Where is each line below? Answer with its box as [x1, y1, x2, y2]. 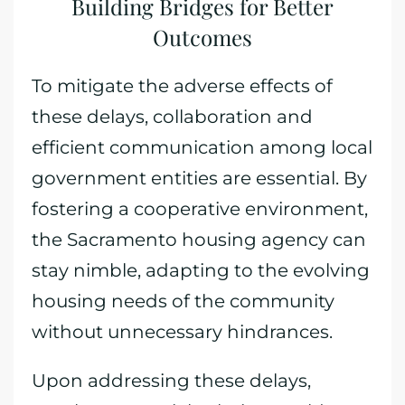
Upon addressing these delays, [32, 370, 311, 391]
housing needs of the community [32, 290, 334, 312]
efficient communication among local [32, 137, 372, 158]
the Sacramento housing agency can [32, 229, 366, 250]
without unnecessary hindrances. [32, 321, 333, 343]
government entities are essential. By [32, 167, 367, 189]
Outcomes [153, 23, 252, 52]
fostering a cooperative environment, [32, 198, 368, 220]
